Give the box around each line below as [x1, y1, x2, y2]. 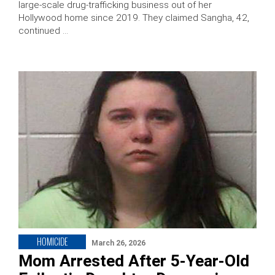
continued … [18, 25, 68, 36]
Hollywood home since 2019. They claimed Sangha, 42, [18, 12, 249, 23]
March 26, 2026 [91, 239, 145, 248]
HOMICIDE [37, 235, 68, 249]
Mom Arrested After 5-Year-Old [18, 252, 249, 271]
